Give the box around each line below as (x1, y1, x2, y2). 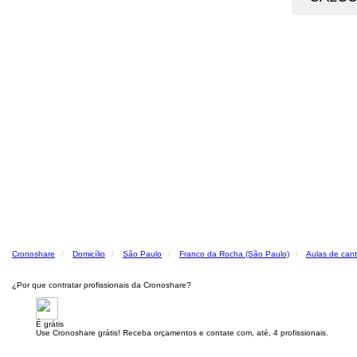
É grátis (36, 320, 64, 328)
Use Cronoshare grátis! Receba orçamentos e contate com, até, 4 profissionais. (36, 328, 328, 337)
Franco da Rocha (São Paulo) (179, 249, 289, 258)
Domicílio (73, 249, 105, 258)
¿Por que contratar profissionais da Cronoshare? (12, 280, 191, 289)
